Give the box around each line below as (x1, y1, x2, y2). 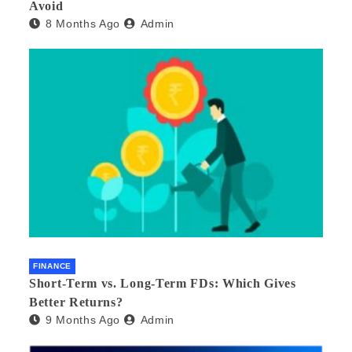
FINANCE (33, 261, 71, 270)
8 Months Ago (45, 17, 121, 31)
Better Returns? (29, 295, 123, 309)
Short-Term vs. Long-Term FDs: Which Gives (29, 276, 296, 290)
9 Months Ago (45, 313, 121, 326)
